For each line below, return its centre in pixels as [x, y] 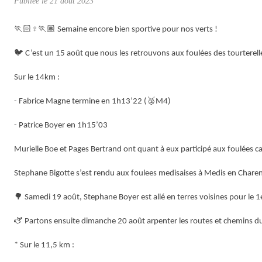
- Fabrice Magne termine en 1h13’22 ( [80, 101]
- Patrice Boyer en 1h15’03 [61, 125]
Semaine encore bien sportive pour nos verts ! [137, 29]
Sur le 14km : [37, 77]
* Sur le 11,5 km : [44, 245]
